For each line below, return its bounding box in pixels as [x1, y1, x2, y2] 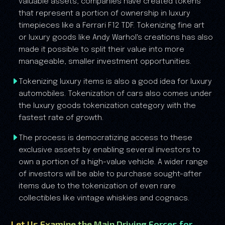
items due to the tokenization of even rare [19, 182, 176, 191]
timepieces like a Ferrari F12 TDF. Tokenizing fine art [19, 22, 204, 30]
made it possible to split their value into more [19, 46, 184, 54]
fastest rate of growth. [19, 114, 103, 123]
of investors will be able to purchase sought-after [19, 170, 202, 179]
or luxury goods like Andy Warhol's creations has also [19, 34, 213, 42]
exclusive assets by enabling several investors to [19, 146, 200, 155]
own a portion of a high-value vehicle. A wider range [19, 158, 208, 167]
